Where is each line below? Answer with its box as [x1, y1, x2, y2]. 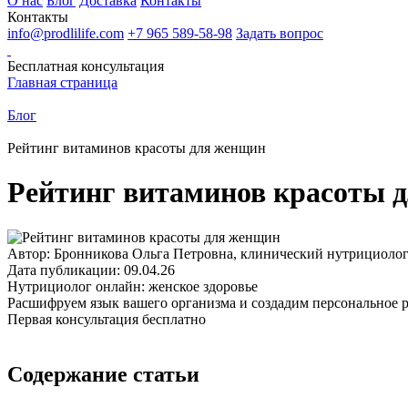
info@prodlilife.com [7, 25, 124, 41]
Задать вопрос [236, 25, 323, 41]
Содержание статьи [7, 362, 199, 386]
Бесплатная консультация [7, 58, 164, 74]
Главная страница [7, 75, 117, 90]
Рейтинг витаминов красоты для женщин [7, 140, 266, 156]
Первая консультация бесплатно [7, 311, 206, 327]
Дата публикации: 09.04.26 [7, 261, 175, 278]
